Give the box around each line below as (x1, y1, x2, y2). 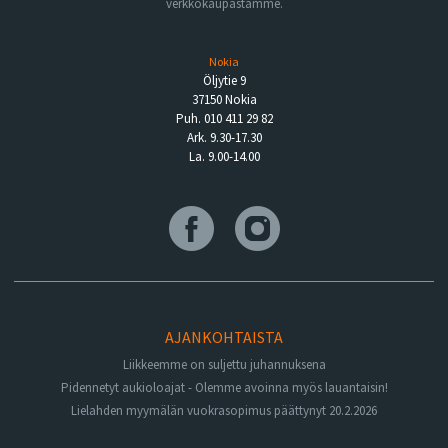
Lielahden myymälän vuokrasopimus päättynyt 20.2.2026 (71, 402, 377, 420)
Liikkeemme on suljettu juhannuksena (122, 356, 326, 374)
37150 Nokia (191, 91, 257, 109)
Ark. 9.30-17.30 (186, 129, 262, 147)
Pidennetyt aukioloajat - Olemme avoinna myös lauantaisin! (60, 379, 388, 397)
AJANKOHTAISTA (165, 327, 283, 348)
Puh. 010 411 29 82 (175, 110, 273, 128)
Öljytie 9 (202, 72, 246, 90)
